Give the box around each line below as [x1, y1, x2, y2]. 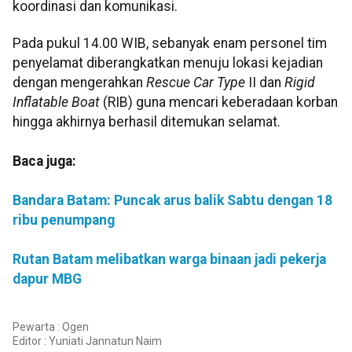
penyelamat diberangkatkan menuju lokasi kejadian [13, 55, 323, 71]
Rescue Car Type [146, 75, 245, 91]
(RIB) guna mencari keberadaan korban [100, 94, 338, 111]
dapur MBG [13, 271, 82, 288]
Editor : [13, 334, 49, 347]
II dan [245, 75, 284, 91]
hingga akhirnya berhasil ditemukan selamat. [13, 114, 280, 130]
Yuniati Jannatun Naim [49, 334, 162, 347]
